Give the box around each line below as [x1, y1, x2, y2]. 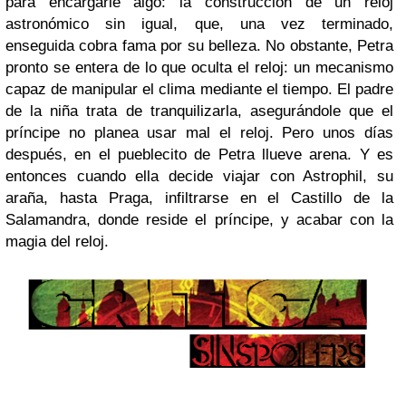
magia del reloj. [5, 232, 109, 250]
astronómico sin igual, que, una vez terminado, [5, 14, 393, 33]
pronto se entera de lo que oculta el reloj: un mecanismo [5, 58, 393, 76]
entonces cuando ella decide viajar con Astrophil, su [5, 167, 393, 185]
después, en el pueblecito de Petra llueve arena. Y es [5, 145, 393, 163]
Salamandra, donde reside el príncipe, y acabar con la [5, 210, 393, 228]
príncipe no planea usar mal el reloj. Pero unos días [5, 123, 393, 141]
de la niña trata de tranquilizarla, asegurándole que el [5, 101, 393, 120]
